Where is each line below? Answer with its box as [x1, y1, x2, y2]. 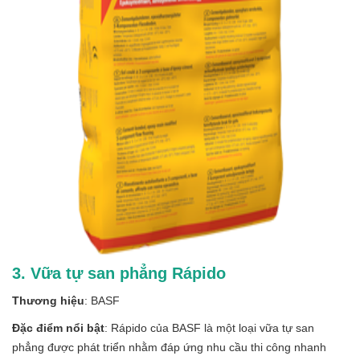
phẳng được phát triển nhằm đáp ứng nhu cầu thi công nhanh [12, 340, 326, 354]
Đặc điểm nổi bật [12, 321, 104, 334]
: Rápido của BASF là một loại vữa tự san [104, 321, 314, 334]
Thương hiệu [12, 293, 84, 307]
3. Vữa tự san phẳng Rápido [12, 264, 226, 282]
